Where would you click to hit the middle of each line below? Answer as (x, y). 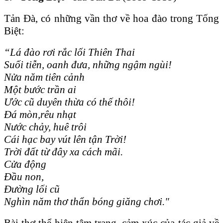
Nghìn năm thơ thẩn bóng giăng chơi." (87, 201)
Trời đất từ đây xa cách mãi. (63, 152)
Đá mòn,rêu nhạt (40, 114)
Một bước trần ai (40, 89)
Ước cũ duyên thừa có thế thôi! (69, 102)
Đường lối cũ (32, 189)
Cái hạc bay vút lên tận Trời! (65, 139)
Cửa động (25, 164)
